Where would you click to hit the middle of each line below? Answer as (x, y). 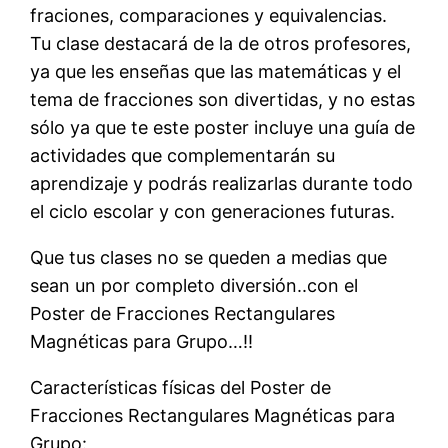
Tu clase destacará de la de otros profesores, (221, 43)
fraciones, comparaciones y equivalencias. (209, 15)
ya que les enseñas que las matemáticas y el (216, 71)
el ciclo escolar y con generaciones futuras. (213, 211)
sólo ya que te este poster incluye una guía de (223, 127)
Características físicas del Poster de (181, 387)
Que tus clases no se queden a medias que (209, 257)
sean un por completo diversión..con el (194, 285)
